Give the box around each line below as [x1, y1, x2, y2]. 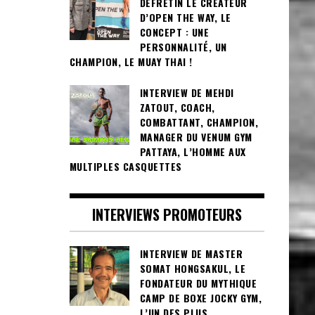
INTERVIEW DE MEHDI [139, 84, 234, 100]
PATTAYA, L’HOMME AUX [139, 143, 246, 159]
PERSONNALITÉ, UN [139, 39, 227, 54]
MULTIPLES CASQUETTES [69, 158, 182, 174]
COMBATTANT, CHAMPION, [139, 114, 258, 129]
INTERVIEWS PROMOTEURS [91, 204, 242, 226]
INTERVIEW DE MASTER [139, 246, 243, 262]
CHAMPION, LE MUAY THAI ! [69, 53, 193, 69]
